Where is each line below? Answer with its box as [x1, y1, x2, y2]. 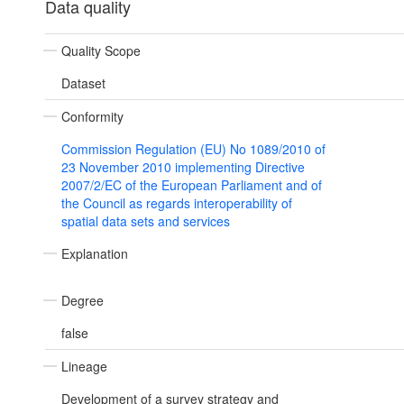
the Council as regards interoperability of [61, 194, 292, 213]
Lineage [61, 357, 107, 376]
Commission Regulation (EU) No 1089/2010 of [61, 140, 326, 159]
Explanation [61, 244, 128, 263]
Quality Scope [61, 41, 141, 60]
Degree [61, 291, 104, 310]
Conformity [61, 107, 124, 126]
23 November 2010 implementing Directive [61, 158, 305, 177]
